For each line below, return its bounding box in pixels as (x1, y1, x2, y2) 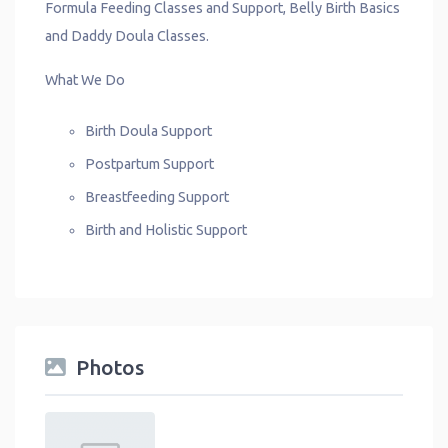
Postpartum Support (85, 155, 215, 172)
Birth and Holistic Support (85, 221, 248, 238)
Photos (76, 355, 144, 379)
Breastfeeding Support (85, 188, 230, 205)
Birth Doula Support (85, 122, 213, 139)
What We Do (45, 71, 126, 88)
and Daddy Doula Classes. (45, 27, 209, 44)
